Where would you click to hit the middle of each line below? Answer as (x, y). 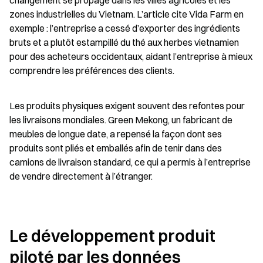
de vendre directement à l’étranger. (81, 176)
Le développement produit (112, 236)
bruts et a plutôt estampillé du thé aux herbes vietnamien (124, 42)
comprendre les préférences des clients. (92, 70)
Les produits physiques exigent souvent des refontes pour (127, 106)
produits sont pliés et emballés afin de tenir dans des (116, 148)
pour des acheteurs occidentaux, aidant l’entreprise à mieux (131, 56)
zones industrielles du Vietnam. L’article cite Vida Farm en (127, 14)
